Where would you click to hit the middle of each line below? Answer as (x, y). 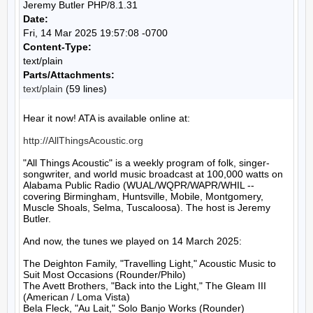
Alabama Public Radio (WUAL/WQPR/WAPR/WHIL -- (139, 185)
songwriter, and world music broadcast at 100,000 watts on (153, 174)
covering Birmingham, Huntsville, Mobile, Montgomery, (143, 196)
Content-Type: (57, 47)
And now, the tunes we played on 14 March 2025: (132, 241)
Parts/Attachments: (69, 75)
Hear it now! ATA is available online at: (107, 118)
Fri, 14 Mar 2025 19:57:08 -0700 (95, 33)
